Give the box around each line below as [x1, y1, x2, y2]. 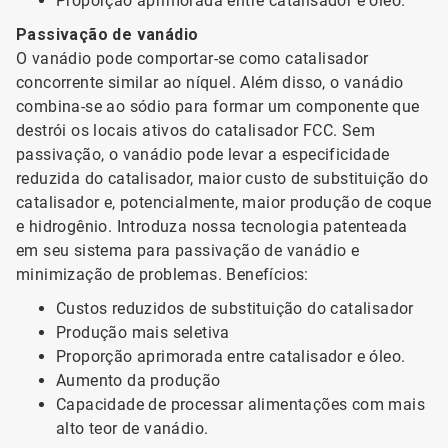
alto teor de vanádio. [56, 419, 209, 438]
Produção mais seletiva [56, 323, 230, 342]
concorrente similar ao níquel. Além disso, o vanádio [16, 73, 404, 92]
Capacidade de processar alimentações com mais [56, 395, 425, 414]
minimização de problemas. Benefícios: [16, 265, 309, 284]
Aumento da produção [56, 371, 221, 390]
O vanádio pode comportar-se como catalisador [16, 49, 369, 68]
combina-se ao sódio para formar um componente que [16, 97, 420, 116]
